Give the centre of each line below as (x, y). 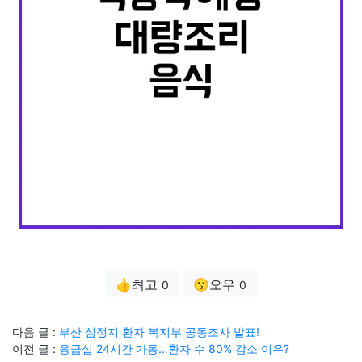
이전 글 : (36, 349)
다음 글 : (36, 332)
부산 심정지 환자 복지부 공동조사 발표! (159, 332)
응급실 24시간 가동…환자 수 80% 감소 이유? (174, 349)
